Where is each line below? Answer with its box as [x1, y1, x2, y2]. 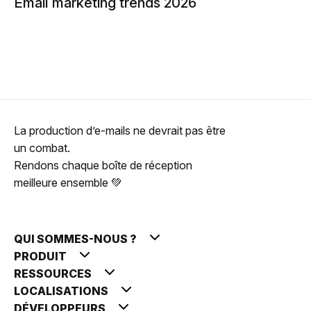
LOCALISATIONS [14, 284, 110, 298]
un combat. [14, 141, 70, 155]
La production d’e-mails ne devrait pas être [14, 124, 226, 137]
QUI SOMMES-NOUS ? [14, 232, 139, 246]
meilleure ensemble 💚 [14, 176, 122, 190]
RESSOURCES [14, 267, 94, 280]
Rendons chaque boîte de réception [14, 158, 192, 172]
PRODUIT [14, 249, 69, 263]
